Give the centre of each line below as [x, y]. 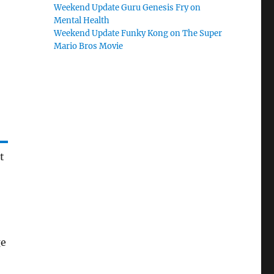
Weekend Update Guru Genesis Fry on [128, 8]
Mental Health [82, 20]
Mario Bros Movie [89, 46]
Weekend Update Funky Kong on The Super [138, 33]
